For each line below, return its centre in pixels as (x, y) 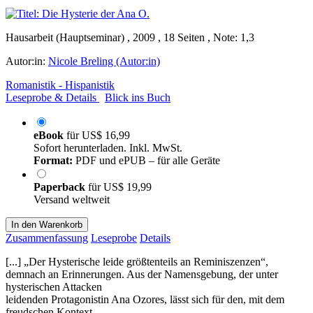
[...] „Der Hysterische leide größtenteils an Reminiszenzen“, (137, 261)
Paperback (61, 187)
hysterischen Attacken (54, 286)
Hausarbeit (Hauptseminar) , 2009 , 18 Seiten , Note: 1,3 (130, 37)
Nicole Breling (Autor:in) (104, 61)
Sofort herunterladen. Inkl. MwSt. (108, 147)
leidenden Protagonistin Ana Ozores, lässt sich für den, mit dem (145, 299)
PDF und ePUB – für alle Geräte (146, 160)
